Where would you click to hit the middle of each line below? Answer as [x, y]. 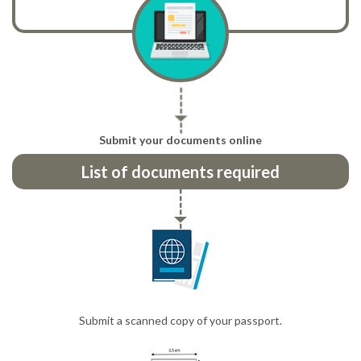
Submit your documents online [180, 139]
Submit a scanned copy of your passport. [180, 320]
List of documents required [180, 171]
